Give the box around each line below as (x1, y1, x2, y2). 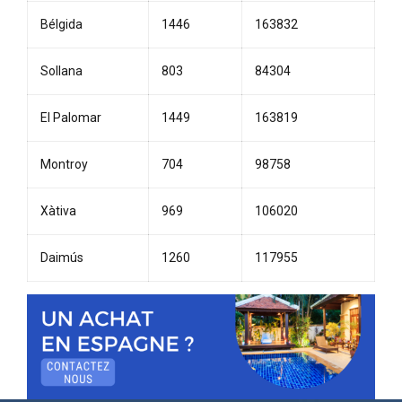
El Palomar (40, 110, 101, 126)
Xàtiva (40, 204, 76, 219)
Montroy (40, 157, 88, 172)
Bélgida (40, 17, 83, 32)
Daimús (40, 250, 83, 266)
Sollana (40, 64, 83, 79)
